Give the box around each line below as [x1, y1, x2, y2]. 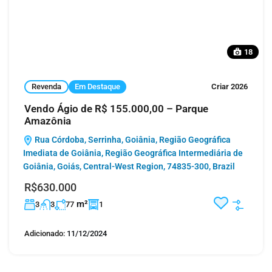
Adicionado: [24, 228, 65, 238]
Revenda [32, 82, 61, 92]
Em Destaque [75, 82, 120, 92]
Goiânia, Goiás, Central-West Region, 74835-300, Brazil [23, 161, 235, 171]
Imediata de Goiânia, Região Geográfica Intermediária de [23, 148, 243, 158]
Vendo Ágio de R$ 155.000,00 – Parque [24, 102, 208, 115]
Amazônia [24, 114, 71, 127]
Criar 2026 [211, 82, 248, 92]
